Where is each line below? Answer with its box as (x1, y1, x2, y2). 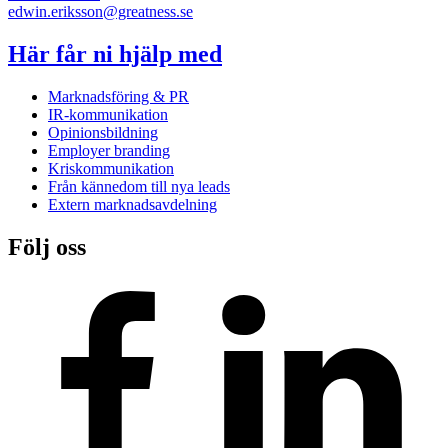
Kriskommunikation (48, 159, 174, 177)
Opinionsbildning (48, 123, 158, 141)
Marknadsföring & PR (48, 87, 189, 105)
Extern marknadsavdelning (48, 195, 217, 213)
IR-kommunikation (48, 105, 168, 123)
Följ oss (8, 233, 86, 260)
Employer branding (48, 141, 170, 159)
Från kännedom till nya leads (48, 177, 230, 195)
